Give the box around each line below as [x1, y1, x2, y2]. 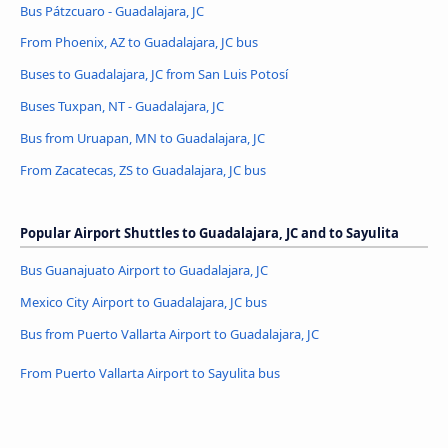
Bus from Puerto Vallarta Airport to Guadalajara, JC [20, 325, 319, 344]
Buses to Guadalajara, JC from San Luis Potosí [20, 65, 288, 84]
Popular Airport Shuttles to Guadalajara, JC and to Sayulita [20, 224, 399, 243]
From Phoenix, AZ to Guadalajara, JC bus [20, 33, 258, 52]
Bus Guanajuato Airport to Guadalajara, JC [20, 261, 268, 280]
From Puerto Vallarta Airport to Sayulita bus [20, 364, 280, 383]
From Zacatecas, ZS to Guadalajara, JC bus [20, 161, 266, 180]
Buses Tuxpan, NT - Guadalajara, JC [20, 97, 224, 116]
